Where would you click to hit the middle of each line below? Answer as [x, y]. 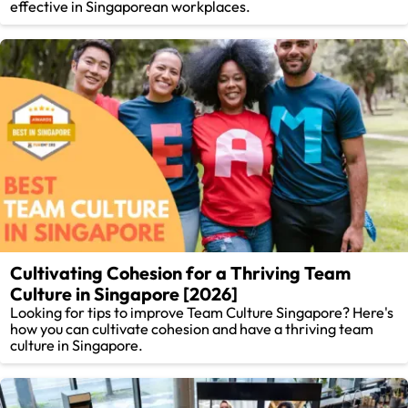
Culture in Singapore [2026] [124, 294]
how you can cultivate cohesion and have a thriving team [192, 329]
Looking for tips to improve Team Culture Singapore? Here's [202, 313]
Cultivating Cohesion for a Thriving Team [181, 273]
